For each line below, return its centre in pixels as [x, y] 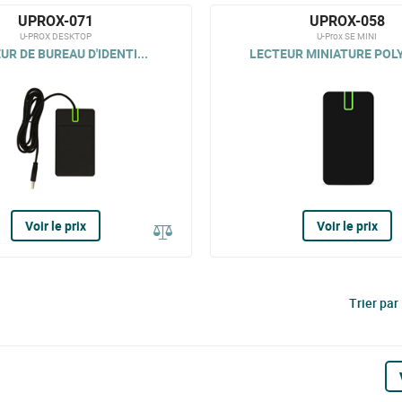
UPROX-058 [347, 21]
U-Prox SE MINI [347, 36]
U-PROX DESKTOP [55, 36]
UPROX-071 [55, 21]
